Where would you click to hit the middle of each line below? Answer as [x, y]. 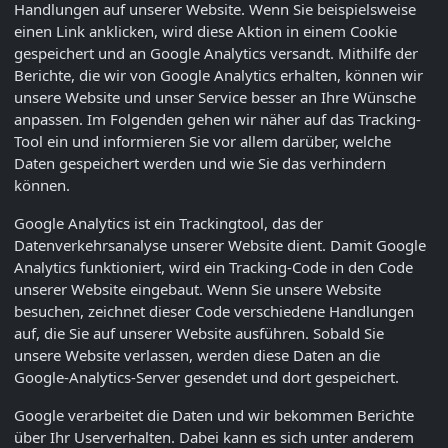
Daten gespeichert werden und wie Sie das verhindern [200, 162]
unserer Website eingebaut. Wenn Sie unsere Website [197, 288]
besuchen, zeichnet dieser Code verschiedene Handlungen [214, 310]
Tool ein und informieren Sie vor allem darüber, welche [202, 140]
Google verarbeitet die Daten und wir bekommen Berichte [214, 414]
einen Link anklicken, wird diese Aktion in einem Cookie [205, 30]
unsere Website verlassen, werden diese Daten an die [197, 354]
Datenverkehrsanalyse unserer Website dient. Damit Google [220, 244]
